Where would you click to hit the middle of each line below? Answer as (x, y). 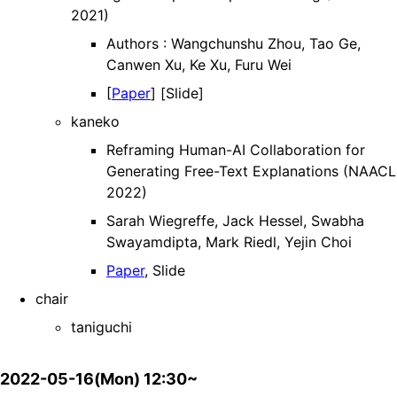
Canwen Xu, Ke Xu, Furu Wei (199, 65)
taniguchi (101, 327)
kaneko (95, 122)
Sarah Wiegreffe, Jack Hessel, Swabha (235, 221)
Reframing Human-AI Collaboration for (236, 150)
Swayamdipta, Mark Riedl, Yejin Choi (229, 242)
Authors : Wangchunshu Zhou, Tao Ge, (234, 44)
